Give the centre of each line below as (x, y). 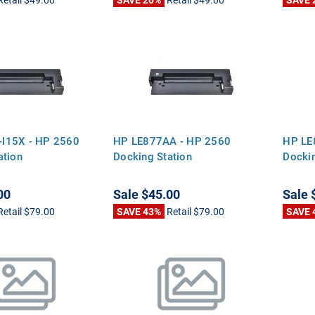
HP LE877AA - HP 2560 (172, 140)
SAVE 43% (139, 211)
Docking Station (153, 156)
